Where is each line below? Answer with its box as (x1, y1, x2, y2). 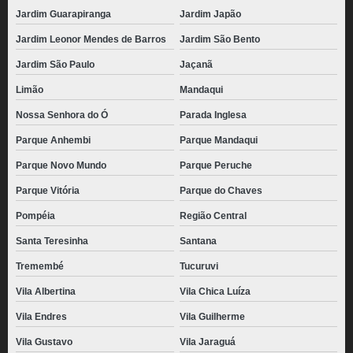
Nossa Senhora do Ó (16, 110, 108, 121)
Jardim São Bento (179, 34, 260, 45)
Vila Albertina (16, 286, 76, 297)
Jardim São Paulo (16, 59, 95, 70)
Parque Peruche (179, 160, 252, 171)
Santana (179, 236, 217, 247)
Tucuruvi (179, 261, 218, 272)
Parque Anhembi (16, 135, 91, 146)
